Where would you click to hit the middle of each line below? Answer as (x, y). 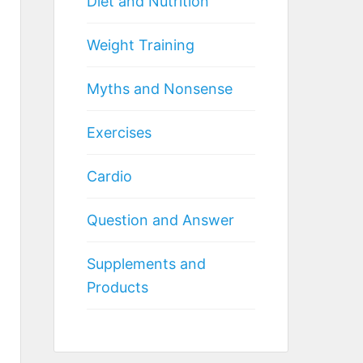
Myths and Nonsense (160, 88)
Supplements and (146, 263)
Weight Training (141, 45)
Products (117, 287)
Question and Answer (160, 220)
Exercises (119, 132)
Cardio (109, 176)
